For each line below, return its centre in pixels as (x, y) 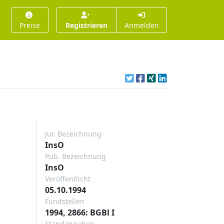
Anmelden (141, 25)
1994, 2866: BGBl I (80, 212)
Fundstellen (65, 201)
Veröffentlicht (68, 179)
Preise (30, 25)
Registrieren (87, 25)
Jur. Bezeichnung (73, 134)
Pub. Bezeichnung (75, 156)
